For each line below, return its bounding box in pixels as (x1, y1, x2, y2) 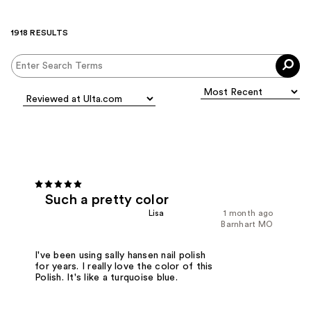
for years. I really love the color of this (35, 261, 213, 271)
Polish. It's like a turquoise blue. (35, 272, 178, 283)
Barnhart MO (221, 219, 274, 228)
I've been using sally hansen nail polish (35, 250, 206, 260)
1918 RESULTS (11, 28, 68, 37)
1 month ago (224, 208, 274, 217)
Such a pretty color (45, 192, 169, 207)
